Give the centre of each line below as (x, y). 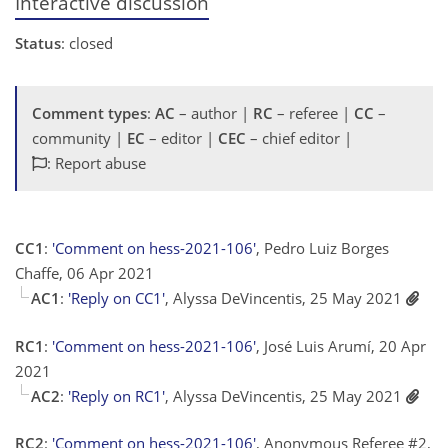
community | (79, 138)
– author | (214, 113)
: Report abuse (96, 163)
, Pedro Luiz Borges (322, 248)
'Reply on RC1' (116, 395)
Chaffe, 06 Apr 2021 (84, 273)
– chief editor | (299, 138)
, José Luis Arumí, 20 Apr (341, 345)
